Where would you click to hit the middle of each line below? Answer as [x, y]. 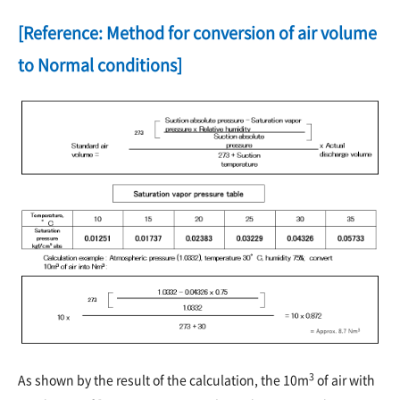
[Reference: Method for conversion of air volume [197, 32]
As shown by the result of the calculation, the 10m [163, 380]
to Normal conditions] [100, 64]
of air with [345, 380]
